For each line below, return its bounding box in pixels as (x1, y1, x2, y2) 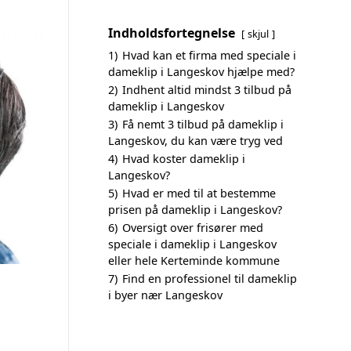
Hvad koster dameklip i (122, 151, 245, 166)
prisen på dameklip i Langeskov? (108, 202, 282, 217)
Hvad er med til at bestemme (122, 186, 276, 201)
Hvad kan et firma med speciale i (122, 48, 296, 63)
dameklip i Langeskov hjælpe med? (108, 64, 295, 79)
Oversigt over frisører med (122, 220, 263, 235)
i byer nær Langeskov (108, 288, 223, 302)
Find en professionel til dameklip (122, 271, 297, 286)
